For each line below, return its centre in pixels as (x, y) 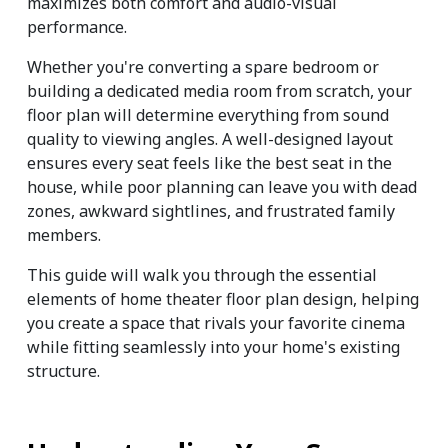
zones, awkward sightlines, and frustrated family (211, 211)
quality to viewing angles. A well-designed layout (210, 139)
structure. (63, 371)
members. (64, 235)
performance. (77, 27)
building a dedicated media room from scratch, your (219, 91)
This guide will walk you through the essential (202, 275)
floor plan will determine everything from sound (208, 115)
